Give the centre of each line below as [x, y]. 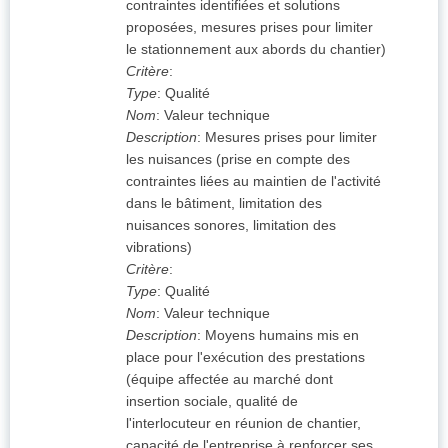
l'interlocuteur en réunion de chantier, [243, 423]
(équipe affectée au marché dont [229, 379]
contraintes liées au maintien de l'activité [253, 181]
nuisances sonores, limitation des [231, 225]
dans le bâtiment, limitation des [224, 203]
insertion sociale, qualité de [212, 401]
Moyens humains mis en [282, 335]
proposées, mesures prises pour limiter [249, 27]
